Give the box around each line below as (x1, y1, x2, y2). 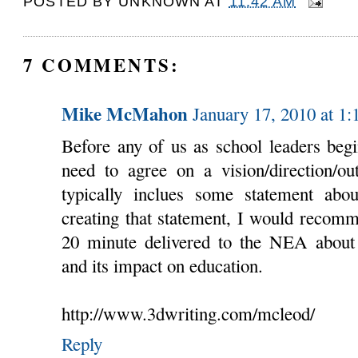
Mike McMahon (62, 99, 189, 127)
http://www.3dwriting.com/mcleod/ (62, 300, 316, 325)
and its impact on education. (62, 253, 264, 277)
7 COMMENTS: (23, 50, 180, 78)
